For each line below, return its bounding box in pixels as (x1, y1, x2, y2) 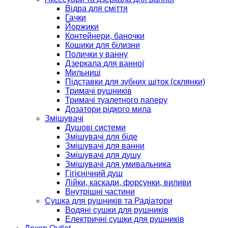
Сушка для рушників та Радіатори (45, 196, 173, 206)
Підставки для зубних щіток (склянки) (65, 77, 205, 87)
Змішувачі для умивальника (65, 160, 171, 169)
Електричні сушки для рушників (65, 215, 184, 224)
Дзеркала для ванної (65, 59, 144, 68)
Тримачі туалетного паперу (65, 96, 167, 105)
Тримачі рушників (65, 87, 132, 96)
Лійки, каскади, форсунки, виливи (65, 178, 191, 187)
